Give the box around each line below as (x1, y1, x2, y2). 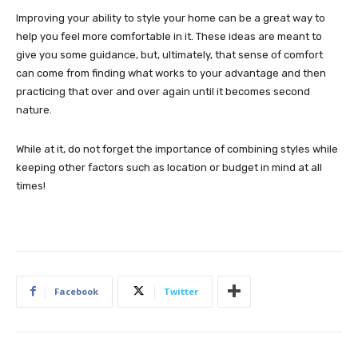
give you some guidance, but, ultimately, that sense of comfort (16, 48, 323, 61)
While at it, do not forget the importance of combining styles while (16, 142, 338, 155)
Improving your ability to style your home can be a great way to (16, 11, 325, 24)
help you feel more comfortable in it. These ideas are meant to (16, 30, 322, 42)
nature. (16, 103, 52, 116)
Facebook (54, 284, 98, 297)
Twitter (164, 284, 198, 297)
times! (16, 179, 46, 192)
